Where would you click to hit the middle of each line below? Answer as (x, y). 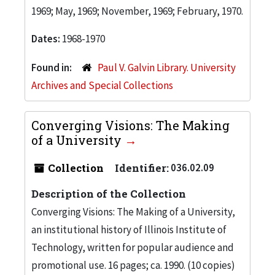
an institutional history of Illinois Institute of (129, 229)
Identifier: (142, 168)
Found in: (52, 67)
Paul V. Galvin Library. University (166, 67)
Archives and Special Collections (102, 85)
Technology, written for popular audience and (133, 247)
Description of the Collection (109, 193)
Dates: (47, 38)
